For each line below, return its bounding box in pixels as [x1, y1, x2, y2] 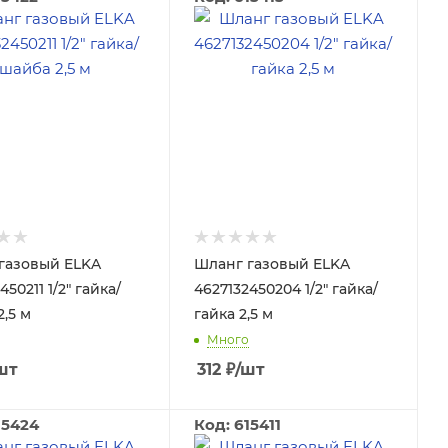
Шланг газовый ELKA [193, 255, 350, 273]
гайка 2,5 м [193, 305, 273, 323]
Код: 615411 [193, 415, 281, 434]
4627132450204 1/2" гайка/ [193, 280, 378, 298]
